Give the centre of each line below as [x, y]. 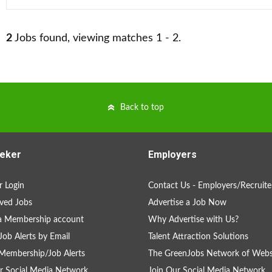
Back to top [142, 107]
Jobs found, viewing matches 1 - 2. [97, 38]
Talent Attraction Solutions [198, 237]
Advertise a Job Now [187, 203]
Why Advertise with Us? [193, 220]
